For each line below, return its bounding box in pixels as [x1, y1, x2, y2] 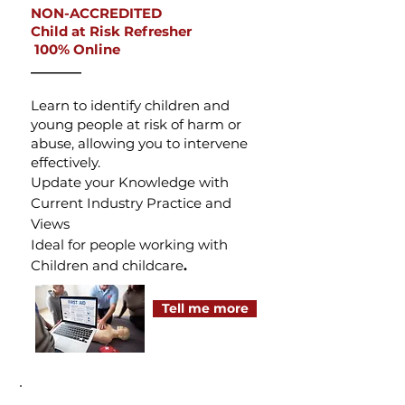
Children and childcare [31, 257, 184, 274]
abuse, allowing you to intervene [31, 135, 248, 152]
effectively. [31, 154, 100, 171]
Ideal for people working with [31, 236, 228, 253]
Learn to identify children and [31, 97, 230, 114]
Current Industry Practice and [31, 194, 231, 212]
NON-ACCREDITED [31, 5, 162, 22]
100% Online [34, 41, 120, 58]
